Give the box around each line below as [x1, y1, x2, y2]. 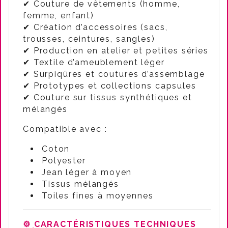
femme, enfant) [23, 11, 94, 20]
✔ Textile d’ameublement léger [23, 58, 165, 67]
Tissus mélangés [42, 179, 119, 189]
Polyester [42, 156, 86, 165]
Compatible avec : [23, 124, 107, 134]
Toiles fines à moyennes [42, 191, 154, 201]
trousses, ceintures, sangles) [23, 34, 155, 44]
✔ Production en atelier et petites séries [23, 46, 209, 55]
